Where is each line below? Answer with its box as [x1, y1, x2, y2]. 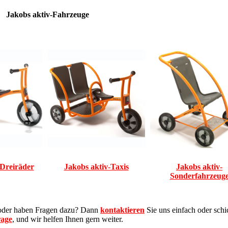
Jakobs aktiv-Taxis [64, 162, 129, 172]
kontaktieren [100, 206, 145, 215]
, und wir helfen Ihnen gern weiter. [12, 215, 127, 224]
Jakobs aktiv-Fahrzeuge [6, 10, 89, 19]
